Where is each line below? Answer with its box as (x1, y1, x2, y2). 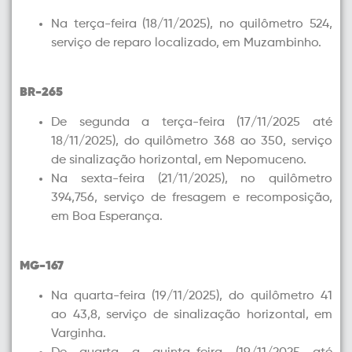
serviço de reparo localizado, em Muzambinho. (51, 37, 321, 50)
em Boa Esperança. (51, 211, 163, 224)
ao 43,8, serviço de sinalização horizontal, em (51, 308, 332, 321)
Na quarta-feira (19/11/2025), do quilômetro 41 (51, 289, 332, 302)
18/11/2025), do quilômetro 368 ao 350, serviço (51, 135, 332, 148)
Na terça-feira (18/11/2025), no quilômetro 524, (51, 18, 332, 31)
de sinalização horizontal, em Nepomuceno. (51, 154, 306, 167)
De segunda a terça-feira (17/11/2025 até (51, 116, 332, 130)
